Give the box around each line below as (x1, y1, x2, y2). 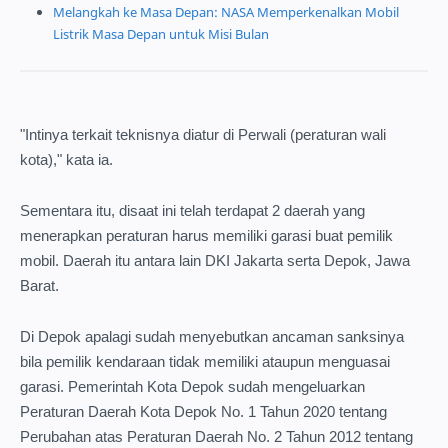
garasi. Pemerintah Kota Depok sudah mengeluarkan (20, 377, 365, 395)
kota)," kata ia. (20, 151, 113, 169)
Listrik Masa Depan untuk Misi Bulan (53, 25, 269, 44)
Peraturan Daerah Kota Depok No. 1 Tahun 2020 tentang (20, 402, 387, 420)
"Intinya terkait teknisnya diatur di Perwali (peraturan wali (20, 126, 386, 144)
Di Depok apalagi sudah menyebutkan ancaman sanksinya (20, 327, 404, 345)
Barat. (20, 276, 59, 294)
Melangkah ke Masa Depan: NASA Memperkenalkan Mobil (53, 3, 399, 22)
